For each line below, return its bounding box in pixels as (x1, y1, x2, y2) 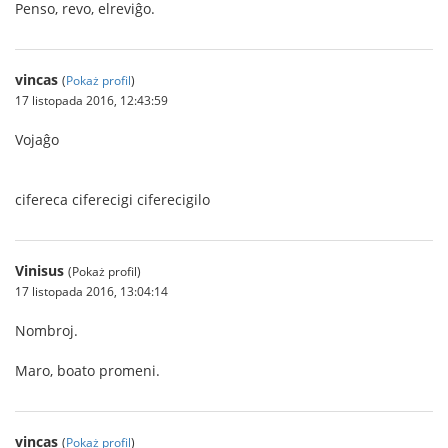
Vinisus (15, 261, 64, 280)
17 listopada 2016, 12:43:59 (15, 92, 168, 108)
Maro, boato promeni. (15, 361, 160, 380)
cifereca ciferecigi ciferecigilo (15, 190, 210, 209)
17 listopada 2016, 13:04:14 (15, 283, 168, 299)
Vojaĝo (15, 130, 59, 149)
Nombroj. (15, 321, 78, 340)
